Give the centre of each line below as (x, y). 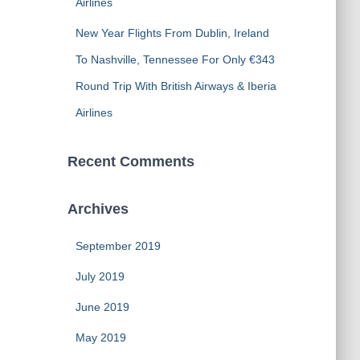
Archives (98, 209)
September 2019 (118, 246)
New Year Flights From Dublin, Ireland (172, 33)
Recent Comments (131, 162)
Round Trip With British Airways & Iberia (176, 86)
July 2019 (100, 276)
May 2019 (100, 337)
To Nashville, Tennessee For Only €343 (175, 59)
